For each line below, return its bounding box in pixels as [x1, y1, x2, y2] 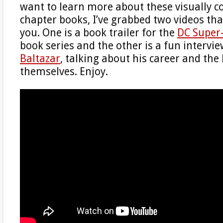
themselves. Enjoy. [20, 65, 108, 78]
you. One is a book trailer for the [20, 26, 177, 39]
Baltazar [20, 52, 60, 65]
